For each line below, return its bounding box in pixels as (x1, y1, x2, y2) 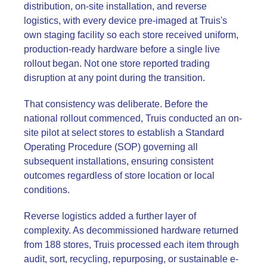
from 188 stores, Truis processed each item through (24, 240, 239, 250)
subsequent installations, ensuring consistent (24, 156, 213, 166)
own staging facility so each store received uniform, (24, 30, 238, 40)
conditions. (24, 185, 70, 195)
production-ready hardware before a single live (24, 44, 220, 54)
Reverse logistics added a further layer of (24, 211, 196, 221)
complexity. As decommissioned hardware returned (24, 225, 238, 235)
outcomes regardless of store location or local (24, 170, 215, 181)
